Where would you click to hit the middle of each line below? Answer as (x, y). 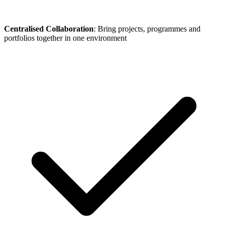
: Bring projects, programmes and (147, 28)
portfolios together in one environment (65, 38)
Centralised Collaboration (49, 28)
